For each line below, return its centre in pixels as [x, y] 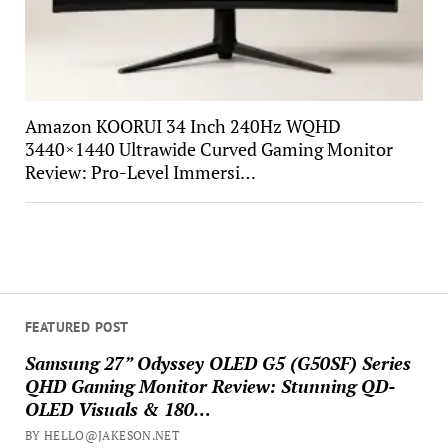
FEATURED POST [76, 327]
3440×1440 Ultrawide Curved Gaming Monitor [208, 148]
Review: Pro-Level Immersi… [140, 171]
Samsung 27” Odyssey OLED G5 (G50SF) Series [217, 362]
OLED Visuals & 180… [117, 408]
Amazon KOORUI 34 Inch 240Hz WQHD [182, 125]
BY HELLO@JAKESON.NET [102, 435]
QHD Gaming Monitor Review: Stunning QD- [209, 385]
